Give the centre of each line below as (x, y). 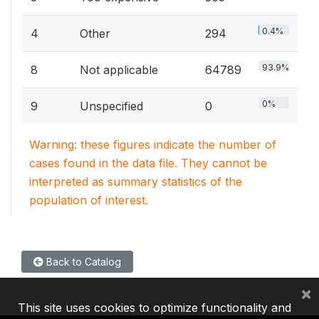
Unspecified (111, 106)
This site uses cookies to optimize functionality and (155, 308)
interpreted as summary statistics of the (136, 182)
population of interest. (89, 200)
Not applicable (119, 70)
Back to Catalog (82, 262)
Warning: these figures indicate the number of (153, 145)
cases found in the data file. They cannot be (148, 163)
